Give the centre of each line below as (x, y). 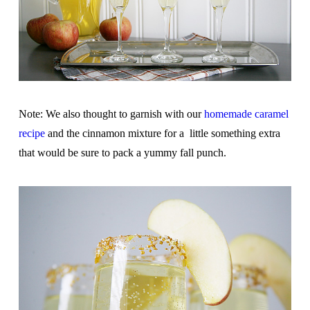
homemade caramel (246, 114)
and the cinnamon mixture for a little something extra (162, 134)
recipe (31, 134)
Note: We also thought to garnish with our (111, 114)
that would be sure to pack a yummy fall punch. (122, 153)
